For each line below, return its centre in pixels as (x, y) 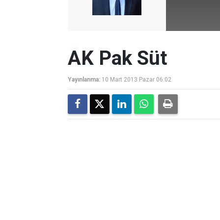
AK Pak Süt (117, 58)
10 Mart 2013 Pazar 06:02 (137, 80)
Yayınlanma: (84, 80)
